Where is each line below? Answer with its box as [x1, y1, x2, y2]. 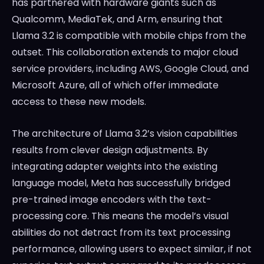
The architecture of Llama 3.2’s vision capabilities [12, 127, 237, 141]
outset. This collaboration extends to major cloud [12, 45, 238, 60]
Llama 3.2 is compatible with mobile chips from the [12, 29, 246, 43]
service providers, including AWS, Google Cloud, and [12, 62, 249, 76]
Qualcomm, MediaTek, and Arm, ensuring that [12, 12, 223, 27]
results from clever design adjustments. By [12, 143, 208, 157]
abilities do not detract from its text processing [12, 226, 230, 240]
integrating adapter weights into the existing [12, 160, 217, 174]
